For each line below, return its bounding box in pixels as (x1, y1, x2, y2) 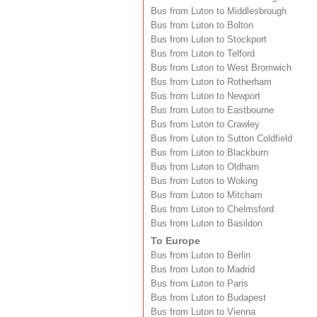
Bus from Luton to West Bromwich (151, 62, 292, 73)
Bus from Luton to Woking (151, 175, 258, 186)
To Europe (151, 234, 200, 246)
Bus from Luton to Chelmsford (151, 204, 274, 214)
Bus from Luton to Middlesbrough (151, 6, 287, 16)
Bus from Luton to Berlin (151, 250, 250, 260)
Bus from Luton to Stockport (151, 34, 267, 45)
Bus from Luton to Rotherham (151, 76, 272, 87)
